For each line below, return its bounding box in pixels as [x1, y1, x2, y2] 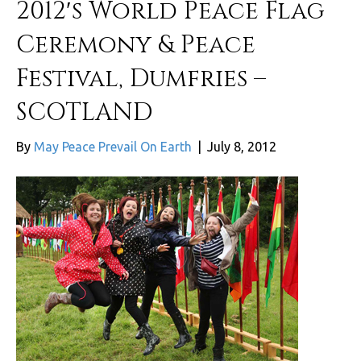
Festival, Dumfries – [16, 62, 266, 95]
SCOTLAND [16, 96, 152, 129]
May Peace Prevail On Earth [34, 139, 192, 154]
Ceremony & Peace [16, 28, 255, 61]
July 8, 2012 [207, 139, 276, 154]
